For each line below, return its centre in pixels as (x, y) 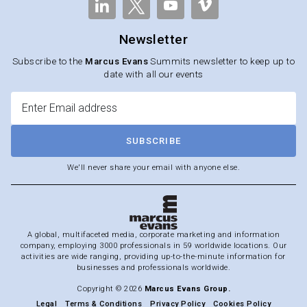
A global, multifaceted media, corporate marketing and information (153, 235)
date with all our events (153, 74)
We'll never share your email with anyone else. (153, 168)
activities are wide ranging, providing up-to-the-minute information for (153, 257)
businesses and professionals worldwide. (153, 268)
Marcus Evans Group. (187, 289)
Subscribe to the (49, 61)
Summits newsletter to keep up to (222, 61)
